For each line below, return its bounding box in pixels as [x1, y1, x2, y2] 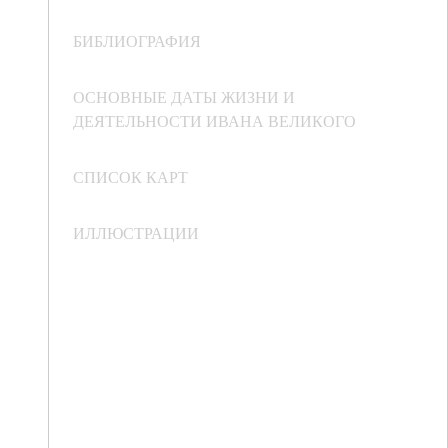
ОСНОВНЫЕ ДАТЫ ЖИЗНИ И [73, 86, 295, 108]
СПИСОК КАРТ [73, 166, 188, 188]
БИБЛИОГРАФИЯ [73, 30, 201, 52]
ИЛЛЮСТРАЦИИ [73, 222, 199, 244]
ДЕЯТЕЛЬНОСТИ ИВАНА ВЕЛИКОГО [73, 110, 356, 132]
